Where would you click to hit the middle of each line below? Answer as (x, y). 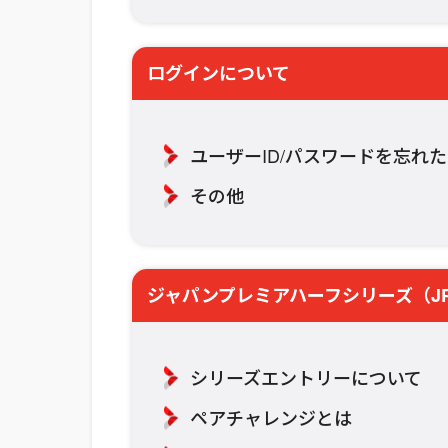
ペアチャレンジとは (271, 416)
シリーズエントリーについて (306, 376)
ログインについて (218, 72)
